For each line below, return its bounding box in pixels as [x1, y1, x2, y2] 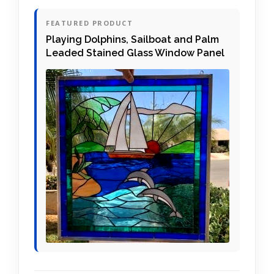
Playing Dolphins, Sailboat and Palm [46, 33, 219, 45]
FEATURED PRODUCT [46, 18, 133, 28]
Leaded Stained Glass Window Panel [46, 46, 224, 59]
